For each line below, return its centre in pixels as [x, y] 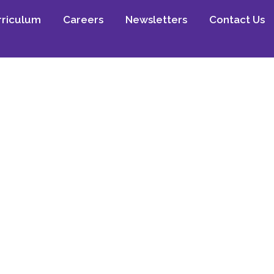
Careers [83, 20]
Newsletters [156, 20]
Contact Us [237, 20]
